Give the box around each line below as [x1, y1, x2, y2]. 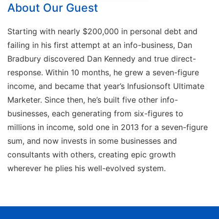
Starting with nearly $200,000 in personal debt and [7, 26, 197, 36]
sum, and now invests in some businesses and [7, 135, 177, 146]
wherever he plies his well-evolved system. [7, 163, 166, 173]
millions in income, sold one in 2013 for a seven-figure [7, 122, 208, 132]
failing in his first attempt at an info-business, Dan [7, 40, 192, 50]
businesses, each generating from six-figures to [7, 108, 183, 118]
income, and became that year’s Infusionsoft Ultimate [7, 81, 204, 91]
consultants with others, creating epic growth [7, 149, 175, 159]
